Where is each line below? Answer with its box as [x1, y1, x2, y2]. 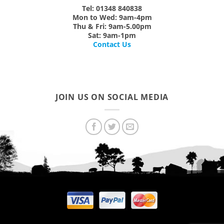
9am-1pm [101, 30, 136, 40]
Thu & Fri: [72, 21, 106, 31]
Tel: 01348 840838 [82, 3, 142, 13]
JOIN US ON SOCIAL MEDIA [55, 91, 169, 103]
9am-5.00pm [106, 21, 151, 31]
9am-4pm [116, 12, 152, 22]
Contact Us [93, 39, 131, 49]
